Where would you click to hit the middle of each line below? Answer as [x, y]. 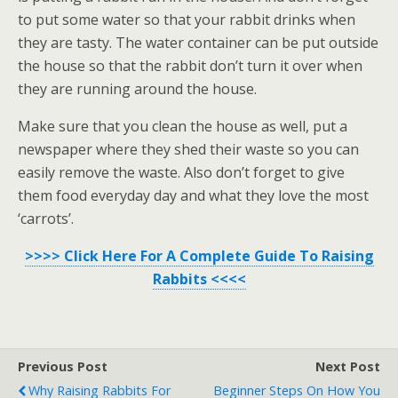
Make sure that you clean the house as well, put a [183, 126]
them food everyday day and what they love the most [193, 195]
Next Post [348, 366]
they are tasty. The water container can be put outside [198, 43]
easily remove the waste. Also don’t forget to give [181, 172]
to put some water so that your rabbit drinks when [187, 20]
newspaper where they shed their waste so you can [188, 149]
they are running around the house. [137, 89]
